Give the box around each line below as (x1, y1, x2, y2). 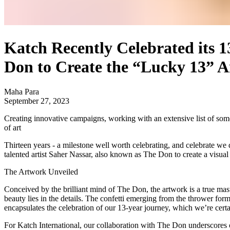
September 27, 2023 (4, 97, 69, 106)
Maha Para (4, 87, 39, 97)
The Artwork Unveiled (4, 167, 78, 177)
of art (4, 123, 21, 132)
